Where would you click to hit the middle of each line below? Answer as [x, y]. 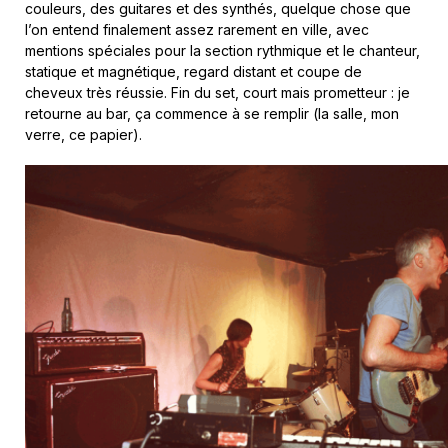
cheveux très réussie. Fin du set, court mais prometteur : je [217, 92]
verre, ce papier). [83, 134]
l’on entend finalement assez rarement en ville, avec [197, 29]
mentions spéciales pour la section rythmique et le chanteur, [222, 50]
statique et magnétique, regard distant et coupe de [193, 71]
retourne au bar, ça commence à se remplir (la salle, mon [212, 113]
